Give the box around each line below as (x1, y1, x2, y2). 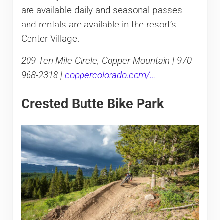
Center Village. (21, 33, 80, 44)
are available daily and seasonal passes (21, 4, 182, 16)
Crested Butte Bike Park (21, 95, 164, 111)
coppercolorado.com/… (64, 69, 156, 81)
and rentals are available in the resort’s (21, 19, 176, 30)
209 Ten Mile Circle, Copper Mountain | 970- (21, 55, 194, 66)
